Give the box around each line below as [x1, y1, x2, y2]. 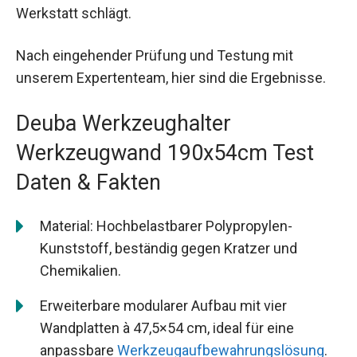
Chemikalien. [40, 262, 121, 280]
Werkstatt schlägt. [16, 5, 131, 22]
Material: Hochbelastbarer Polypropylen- [40, 218, 292, 235]
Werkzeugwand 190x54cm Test [16, 140, 314, 167]
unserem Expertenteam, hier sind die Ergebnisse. [16, 69, 326, 87]
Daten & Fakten [16, 170, 161, 196]
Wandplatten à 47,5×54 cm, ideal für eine [40, 320, 294, 337]
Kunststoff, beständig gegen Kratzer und [40, 240, 297, 257]
